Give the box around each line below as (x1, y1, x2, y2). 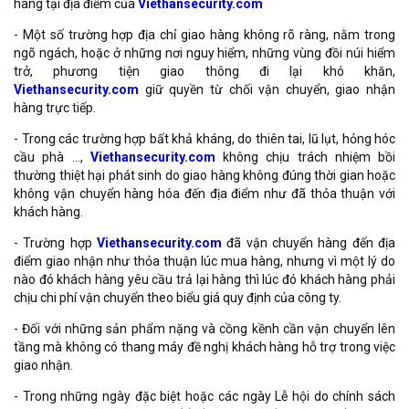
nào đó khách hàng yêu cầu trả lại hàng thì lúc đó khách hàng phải (14, 271, 395, 287)
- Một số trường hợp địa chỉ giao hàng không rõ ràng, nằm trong (14, 26, 395, 42)
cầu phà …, (14, 149, 90, 164)
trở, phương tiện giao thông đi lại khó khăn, (14, 63, 395, 79)
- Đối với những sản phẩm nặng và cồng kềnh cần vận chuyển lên (14, 320, 395, 336)
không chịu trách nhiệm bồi (215, 149, 395, 164)
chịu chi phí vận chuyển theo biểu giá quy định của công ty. (14, 289, 341, 305)
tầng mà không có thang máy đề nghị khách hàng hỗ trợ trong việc (14, 339, 395, 354)
